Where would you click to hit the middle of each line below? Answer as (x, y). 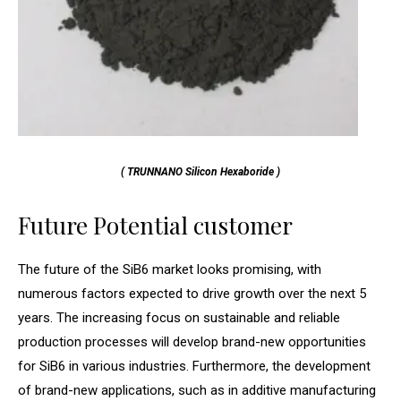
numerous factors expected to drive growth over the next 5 (192, 294)
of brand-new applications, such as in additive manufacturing (197, 391)
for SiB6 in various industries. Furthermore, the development (194, 367)
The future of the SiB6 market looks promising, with (170, 270)
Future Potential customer (155, 226)
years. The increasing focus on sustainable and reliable (179, 318)
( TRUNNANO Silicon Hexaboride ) (200, 172)
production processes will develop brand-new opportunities (192, 342)
